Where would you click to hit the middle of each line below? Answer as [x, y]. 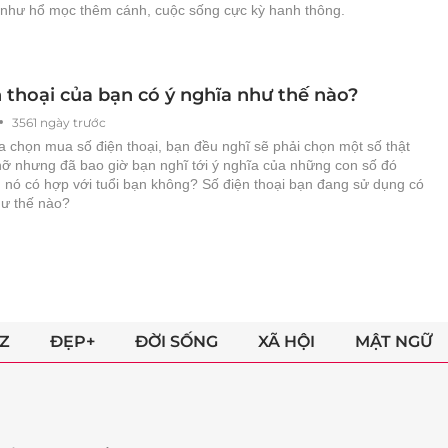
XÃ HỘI [286, 342]
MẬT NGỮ [393, 342]
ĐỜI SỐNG [176, 342]
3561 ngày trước [59, 122]
